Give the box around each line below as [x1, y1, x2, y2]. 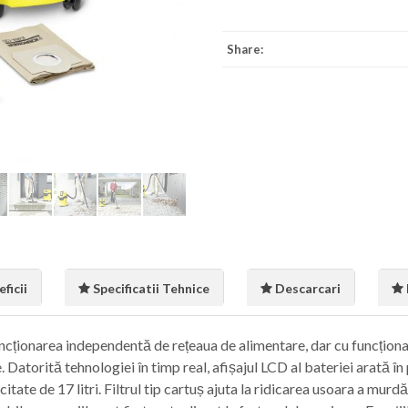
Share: [227, 41, 263, 56]
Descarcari [275, 280, 341, 297]
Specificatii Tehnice [93, 280, 209, 297]
